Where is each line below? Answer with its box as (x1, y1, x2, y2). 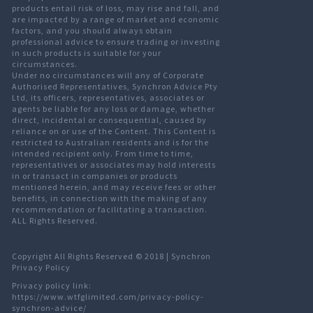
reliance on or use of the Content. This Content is (12, 126, 216, 137)
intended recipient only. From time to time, (12, 148, 194, 159)
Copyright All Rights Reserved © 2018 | (12, 251, 171, 262)
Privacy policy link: (12, 280, 92, 291)
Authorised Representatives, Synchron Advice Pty (12, 81, 218, 92)
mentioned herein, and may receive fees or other (12, 182, 217, 193)
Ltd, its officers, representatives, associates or (12, 92, 205, 103)
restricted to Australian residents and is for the (12, 137, 209, 148)
